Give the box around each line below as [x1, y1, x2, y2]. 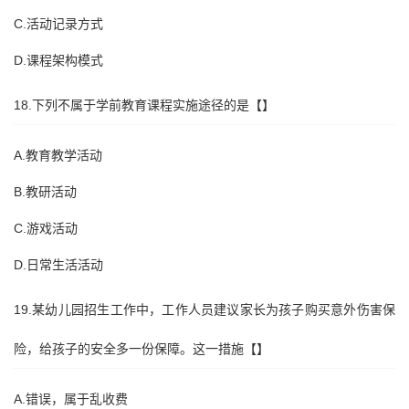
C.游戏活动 [14, 221, 78, 236]
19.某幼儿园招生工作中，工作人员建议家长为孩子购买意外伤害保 [14, 302, 395, 317]
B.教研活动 [14, 184, 77, 199]
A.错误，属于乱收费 [14, 392, 128, 406]
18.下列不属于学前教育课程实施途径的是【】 [14, 98, 275, 112]
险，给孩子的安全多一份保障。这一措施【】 [14, 341, 269, 356]
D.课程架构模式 [14, 53, 103, 68]
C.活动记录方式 [14, 16, 103, 31]
